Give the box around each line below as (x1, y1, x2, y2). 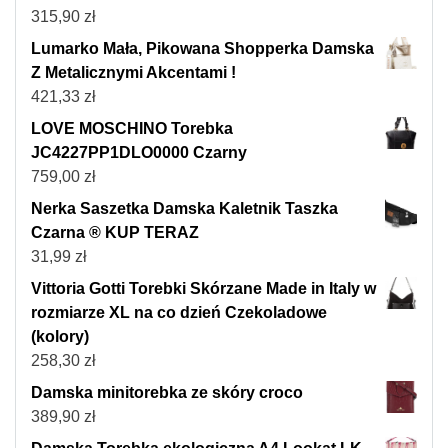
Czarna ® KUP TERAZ (31, 224, 199, 242)
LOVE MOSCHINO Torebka (31, 120, 233, 138)
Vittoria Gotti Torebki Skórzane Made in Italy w (31, 280, 376, 298)
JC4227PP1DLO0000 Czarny (31, 144, 247, 162)
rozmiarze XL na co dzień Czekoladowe (31, 304, 327, 322)
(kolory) (31, 328, 89, 346)
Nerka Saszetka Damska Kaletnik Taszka (31, 200, 338, 218)
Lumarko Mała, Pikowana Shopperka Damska (31, 40, 374, 58)
